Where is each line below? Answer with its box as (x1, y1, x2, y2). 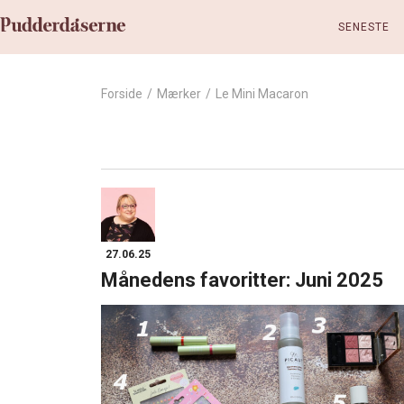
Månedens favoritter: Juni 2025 (101, 269, 383, 291)
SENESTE (337, 21, 390, 33)
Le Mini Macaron (216, 87, 308, 101)
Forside (101, 87, 142, 101)
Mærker (157, 87, 201, 101)
